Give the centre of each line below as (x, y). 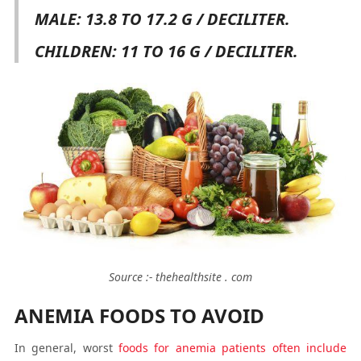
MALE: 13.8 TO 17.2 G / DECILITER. (162, 19)
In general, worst (66, 348)
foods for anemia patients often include (233, 348)
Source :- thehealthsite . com (180, 277)
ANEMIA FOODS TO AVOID (139, 316)
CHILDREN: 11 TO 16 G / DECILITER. (166, 51)
